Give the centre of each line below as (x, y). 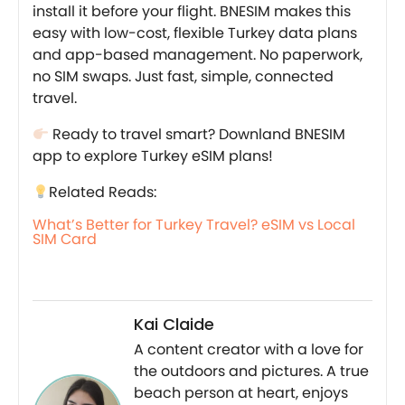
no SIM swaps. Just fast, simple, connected (183, 76)
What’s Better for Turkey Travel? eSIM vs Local (194, 224)
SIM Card (65, 239)
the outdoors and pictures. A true (251, 371)
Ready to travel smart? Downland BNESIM (198, 134)
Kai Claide (174, 324)
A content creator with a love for (249, 349)
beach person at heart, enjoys (241, 392)
